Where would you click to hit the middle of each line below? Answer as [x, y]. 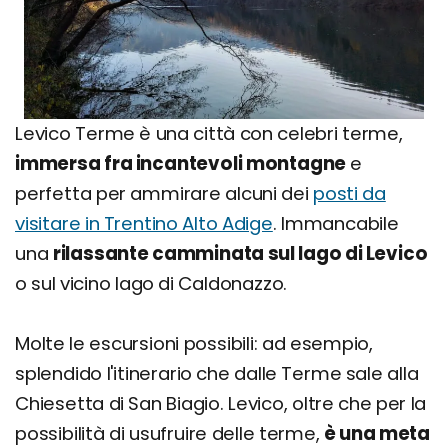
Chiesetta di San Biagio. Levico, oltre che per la [221, 404]
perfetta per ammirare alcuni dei [164, 194]
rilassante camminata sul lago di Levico [240, 254]
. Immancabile [335, 224]
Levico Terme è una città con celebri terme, [209, 134]
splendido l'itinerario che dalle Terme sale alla [217, 374]
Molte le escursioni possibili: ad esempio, [194, 344]
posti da [349, 194]
